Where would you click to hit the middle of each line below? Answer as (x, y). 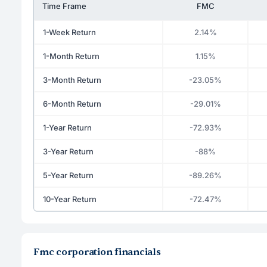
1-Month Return (71, 56)
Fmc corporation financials (97, 252)
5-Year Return (68, 175)
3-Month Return (72, 80)
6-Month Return (72, 103)
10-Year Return (70, 199)
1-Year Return (67, 127)
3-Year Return (68, 151)
